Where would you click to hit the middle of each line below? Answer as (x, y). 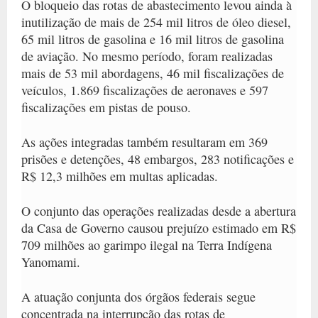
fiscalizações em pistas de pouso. (106, 107)
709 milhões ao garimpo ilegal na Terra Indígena (147, 245)
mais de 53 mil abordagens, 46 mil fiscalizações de (153, 73)
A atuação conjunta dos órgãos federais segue (138, 296)
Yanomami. (51, 262)
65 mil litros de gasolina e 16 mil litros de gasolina (153, 39)
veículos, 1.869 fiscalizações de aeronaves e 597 (145, 90)
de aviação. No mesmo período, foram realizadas (147, 56)
